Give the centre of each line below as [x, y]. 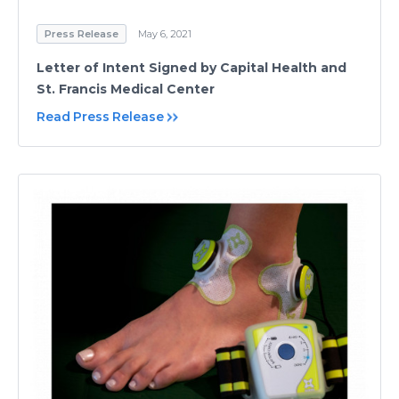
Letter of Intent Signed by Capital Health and [191, 68]
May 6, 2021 [165, 34]
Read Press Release [100, 117]
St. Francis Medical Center [126, 90]
